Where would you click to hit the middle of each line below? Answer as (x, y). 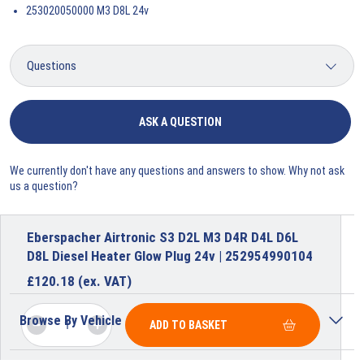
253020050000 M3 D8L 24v (87, 10)
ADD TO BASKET (188, 325)
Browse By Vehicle (71, 320)
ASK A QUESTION (180, 121)
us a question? (44, 186)
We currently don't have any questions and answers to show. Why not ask (177, 170)
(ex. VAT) (105, 281)
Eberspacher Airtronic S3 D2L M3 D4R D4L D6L (162, 237)
